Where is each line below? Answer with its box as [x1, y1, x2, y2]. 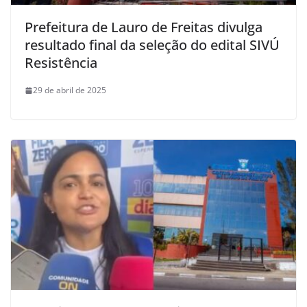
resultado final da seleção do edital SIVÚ [25, 36, 280, 55]
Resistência [25, 53, 97, 73]
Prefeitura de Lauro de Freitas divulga [25, 18, 262, 37]
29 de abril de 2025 [33, 84, 106, 97]
